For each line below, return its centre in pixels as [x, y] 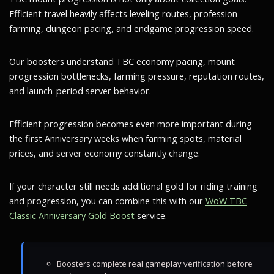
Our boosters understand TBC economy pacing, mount [122, 61]
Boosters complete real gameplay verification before [155, 264]
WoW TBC [226, 201]
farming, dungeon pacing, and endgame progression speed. [131, 28]
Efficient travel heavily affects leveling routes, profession [123, 14]
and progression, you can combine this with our [107, 201]
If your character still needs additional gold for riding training [133, 186]
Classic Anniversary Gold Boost [72, 216]
